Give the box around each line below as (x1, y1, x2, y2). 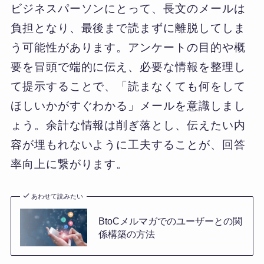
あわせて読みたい (31, 193, 84, 200)
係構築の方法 (98, 229, 155, 240)
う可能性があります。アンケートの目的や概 (10, 41, 246, 54)
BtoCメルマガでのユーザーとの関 (98, 216, 242, 227)
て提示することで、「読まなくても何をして (10, 80, 246, 93)
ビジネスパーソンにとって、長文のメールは (10, 2, 246, 15)
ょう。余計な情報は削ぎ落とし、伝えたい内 (10, 119, 246, 132)
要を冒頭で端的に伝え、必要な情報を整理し (10, 61, 246, 74)
